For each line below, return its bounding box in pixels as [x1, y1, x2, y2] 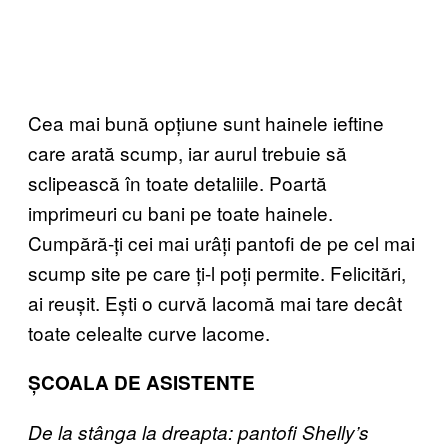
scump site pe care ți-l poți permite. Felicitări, [28, 259, 406, 286]
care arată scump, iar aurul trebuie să [28, 139, 347, 166]
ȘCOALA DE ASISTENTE [28, 369, 255, 396]
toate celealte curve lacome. [28, 319, 270, 346]
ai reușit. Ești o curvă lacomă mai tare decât [28, 289, 402, 316]
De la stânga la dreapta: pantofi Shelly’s [28, 419, 369, 445]
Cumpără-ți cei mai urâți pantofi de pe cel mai [28, 229, 415, 256]
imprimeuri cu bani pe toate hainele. [28, 199, 333, 226]
